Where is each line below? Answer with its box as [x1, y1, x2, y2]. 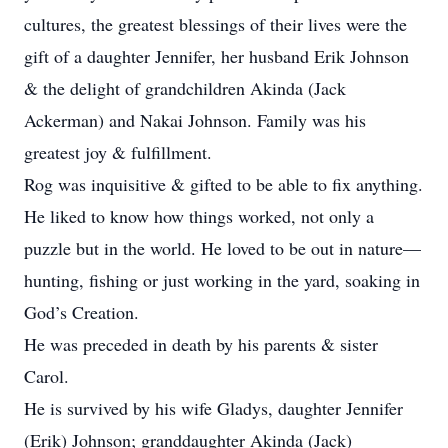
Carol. [24, 364, 69, 388]
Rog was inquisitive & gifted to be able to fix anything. [24, 172, 423, 196]
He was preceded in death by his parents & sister [24, 332, 378, 356]
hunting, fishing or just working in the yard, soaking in [24, 268, 420, 292]
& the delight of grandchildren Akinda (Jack [24, 76, 346, 100]
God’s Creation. [24, 300, 139, 324]
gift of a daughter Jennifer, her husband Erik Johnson [24, 44, 409, 68]
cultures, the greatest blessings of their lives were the [24, 12, 407, 36]
